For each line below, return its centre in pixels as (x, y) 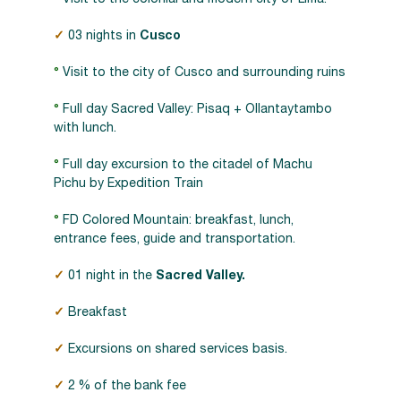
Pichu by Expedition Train (128, 184)
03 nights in (104, 36)
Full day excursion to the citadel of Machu (188, 165)
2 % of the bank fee (127, 386)
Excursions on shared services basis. (178, 350)
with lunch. (85, 128)
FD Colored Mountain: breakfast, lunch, (178, 221)
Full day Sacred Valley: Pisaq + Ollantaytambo (197, 110)
